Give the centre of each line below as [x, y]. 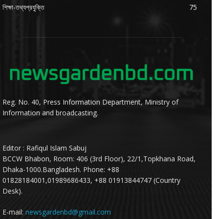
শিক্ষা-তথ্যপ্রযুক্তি [23, 7]
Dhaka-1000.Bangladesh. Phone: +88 [61, 169]
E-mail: [14, 212]
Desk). [12, 191]
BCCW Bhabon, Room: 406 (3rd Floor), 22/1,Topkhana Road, [99, 158]
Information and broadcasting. [50, 112]
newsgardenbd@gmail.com [68, 212]
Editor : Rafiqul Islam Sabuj [44, 148]
